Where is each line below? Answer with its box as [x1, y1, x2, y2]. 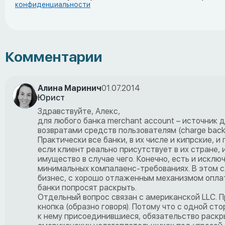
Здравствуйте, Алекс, [38, 106, 120, 116]
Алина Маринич [38, 83, 101, 93]
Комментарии [5, 48, 102, 65]
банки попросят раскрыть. [38, 182, 137, 192]
